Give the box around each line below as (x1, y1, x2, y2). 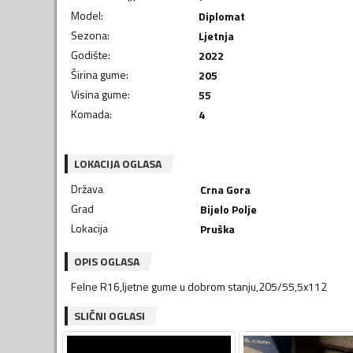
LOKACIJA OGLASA (74, 154, 162, 172)
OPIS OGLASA (74, 252, 139, 269)
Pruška (199, 220, 235, 237)
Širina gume (71, 65, 126, 83)
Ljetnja (198, 27, 234, 44)
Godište (71, 46, 108, 63)
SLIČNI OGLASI (74, 307, 145, 324)
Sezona (71, 26, 107, 43)
